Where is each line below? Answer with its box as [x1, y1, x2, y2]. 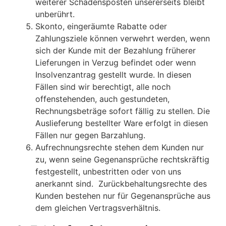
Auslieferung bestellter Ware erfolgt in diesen [35, 118, 208, 129]
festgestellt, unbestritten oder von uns [35, 166, 181, 177]
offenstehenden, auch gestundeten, [35, 94, 169, 104]
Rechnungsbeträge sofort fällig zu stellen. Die [35, 106, 210, 117]
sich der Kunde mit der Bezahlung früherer [35, 45, 196, 56]
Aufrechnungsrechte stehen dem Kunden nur [35, 142, 204, 153]
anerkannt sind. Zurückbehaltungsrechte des [35, 179, 207, 189]
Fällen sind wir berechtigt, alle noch [35, 82, 171, 92]
